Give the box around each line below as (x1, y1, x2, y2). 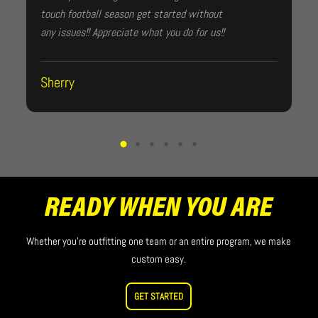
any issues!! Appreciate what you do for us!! (40, 25, 224, 40)
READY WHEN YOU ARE (45, 195, 273, 224)
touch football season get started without (40, 6, 222, 21)
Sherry (40, 73, 75, 92)
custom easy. (131, 252, 187, 265)
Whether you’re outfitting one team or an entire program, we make (26, 234, 292, 248)
